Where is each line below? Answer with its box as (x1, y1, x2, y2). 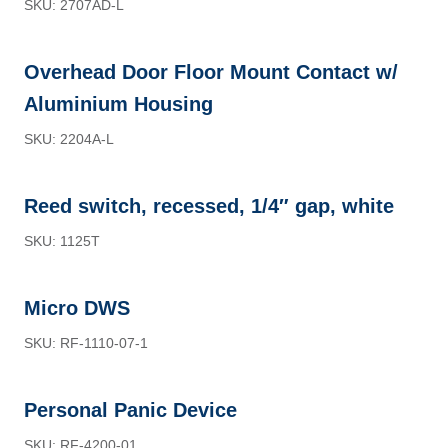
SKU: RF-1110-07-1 (24, 335, 148, 351)
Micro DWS (24, 297, 130, 319)
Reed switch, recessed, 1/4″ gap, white (24, 195, 394, 217)
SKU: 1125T (24, 233, 100, 249)
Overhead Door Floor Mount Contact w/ (24, 61, 398, 83)
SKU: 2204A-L (24, 131, 114, 147)
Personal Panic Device (24, 399, 237, 421)
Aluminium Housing (24, 93, 213, 115)
